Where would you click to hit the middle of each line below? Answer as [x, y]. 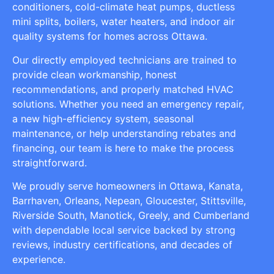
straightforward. [50, 162]
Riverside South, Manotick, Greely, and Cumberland [131, 215]
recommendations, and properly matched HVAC [123, 89]
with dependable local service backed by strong [124, 230]
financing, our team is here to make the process [123, 148]
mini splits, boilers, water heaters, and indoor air [124, 22]
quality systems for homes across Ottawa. [110, 36]
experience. [39, 259]
